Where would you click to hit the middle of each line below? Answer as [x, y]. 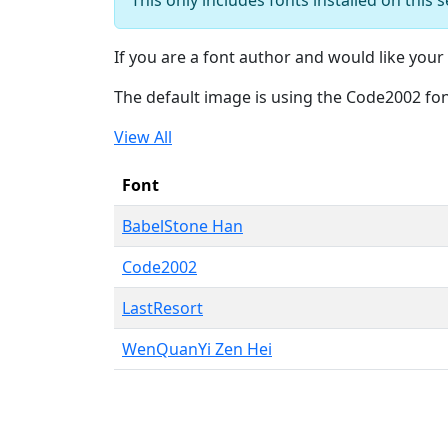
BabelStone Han [182, 225]
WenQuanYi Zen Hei [197, 348]
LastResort [162, 307]
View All [143, 136]
